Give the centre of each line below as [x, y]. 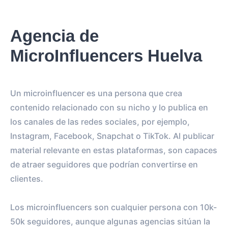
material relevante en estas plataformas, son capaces [114, 150]
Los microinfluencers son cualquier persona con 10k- [113, 207]
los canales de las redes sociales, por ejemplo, [100, 121]
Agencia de [54, 36]
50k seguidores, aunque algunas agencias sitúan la [110, 221]
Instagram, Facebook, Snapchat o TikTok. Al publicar [112, 136]
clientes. [27, 178]
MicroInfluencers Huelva [106, 55]
